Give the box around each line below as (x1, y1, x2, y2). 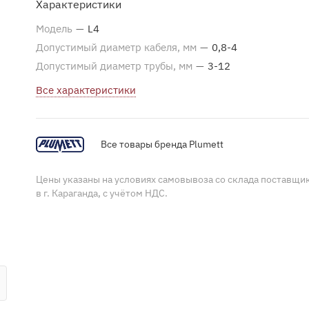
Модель (36, 22, 75, 35)
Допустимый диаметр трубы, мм (36, 59, 195, 72)
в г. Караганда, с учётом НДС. (36, 187, 168, 199)
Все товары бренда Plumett (101, 137, 223, 150)
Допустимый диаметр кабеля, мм (36, 41, 199, 54)
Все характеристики (36, 83, 136, 97)
